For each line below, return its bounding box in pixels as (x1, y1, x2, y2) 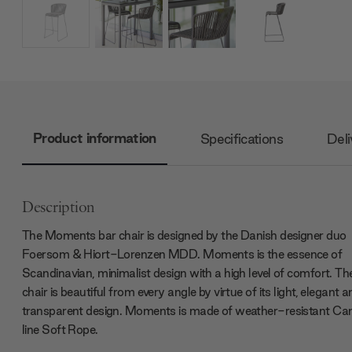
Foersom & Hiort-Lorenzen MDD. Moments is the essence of (22, 246, 343, 262)
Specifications (200, 130, 283, 148)
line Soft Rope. (22, 321, 98, 338)
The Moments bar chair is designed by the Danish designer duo (22, 227, 346, 244)
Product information (33, 129, 156, 148)
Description (22, 200, 96, 216)
